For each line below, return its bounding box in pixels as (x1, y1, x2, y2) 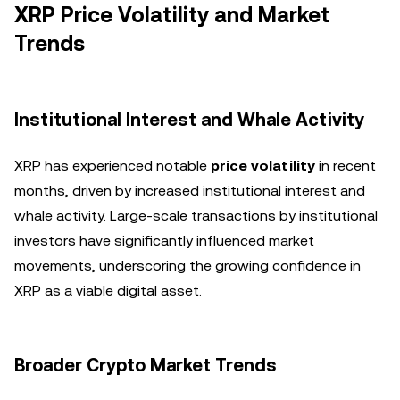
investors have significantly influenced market (14, 232, 314, 249)
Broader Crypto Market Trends (14, 354, 277, 376)
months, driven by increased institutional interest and (14, 182, 365, 199)
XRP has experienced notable (14, 157, 211, 174)
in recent (315, 157, 376, 174)
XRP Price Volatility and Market (14, 3, 329, 28)
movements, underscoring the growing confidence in (14, 257, 361, 274)
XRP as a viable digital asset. (14, 282, 202, 299)
